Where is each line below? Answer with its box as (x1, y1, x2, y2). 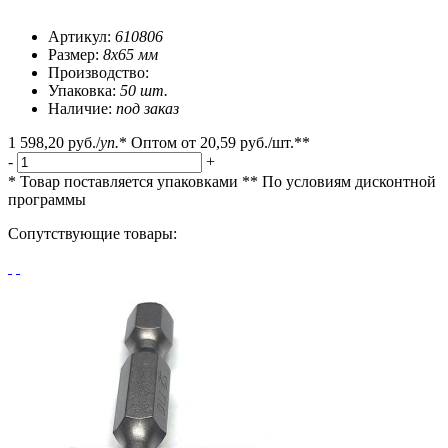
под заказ (116, 100, 179, 118)
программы (8, 191, 86, 209)
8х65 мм (103, 46, 158, 64)
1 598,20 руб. (8, 134, 96, 152)
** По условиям (242, 173, 355, 191)
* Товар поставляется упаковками (8, 173, 238, 191)
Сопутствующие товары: (8, 225, 177, 243)
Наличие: (48, 100, 116, 118)
